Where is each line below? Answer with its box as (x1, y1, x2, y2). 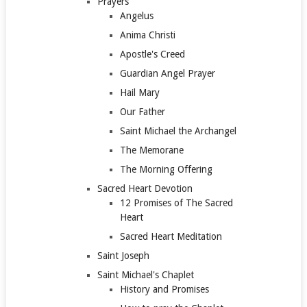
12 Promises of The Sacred (120, 197, 234, 208)
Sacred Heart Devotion (97, 182, 193, 194)
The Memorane (120, 144, 184, 156)
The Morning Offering (120, 163, 213, 175)
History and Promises (120, 283, 210, 295)
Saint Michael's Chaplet (97, 269, 194, 280)
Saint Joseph (97, 249, 149, 261)
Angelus (120, 10, 154, 21)
